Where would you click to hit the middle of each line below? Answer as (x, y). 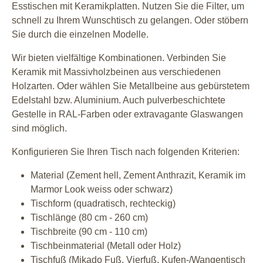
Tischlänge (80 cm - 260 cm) (89, 217)
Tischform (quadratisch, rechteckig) (103, 203)
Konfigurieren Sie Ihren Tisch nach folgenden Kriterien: (126, 151)
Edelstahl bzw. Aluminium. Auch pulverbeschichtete (119, 100)
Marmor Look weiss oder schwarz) (102, 189)
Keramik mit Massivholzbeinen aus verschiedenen (116, 72)
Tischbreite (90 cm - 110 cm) (89, 231)
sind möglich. (39, 128)
